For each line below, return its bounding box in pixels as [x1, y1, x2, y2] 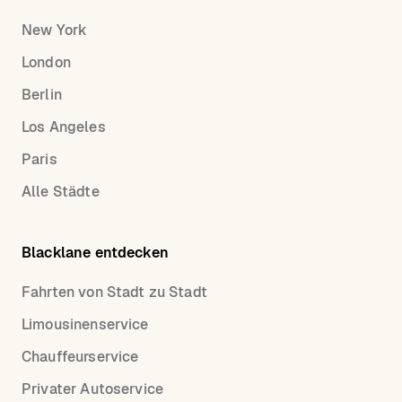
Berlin [22, 85, 62, 105]
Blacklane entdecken [22, 243, 169, 263]
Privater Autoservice [22, 380, 163, 399]
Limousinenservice [22, 315, 149, 335]
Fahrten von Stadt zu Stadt [22, 283, 207, 302]
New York [22, 21, 88, 40]
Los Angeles [22, 118, 106, 137]
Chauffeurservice [22, 347, 139, 367]
